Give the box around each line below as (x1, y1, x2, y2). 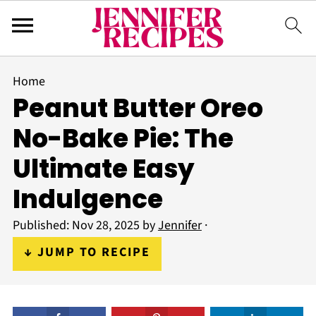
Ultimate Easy (12, 151, 195, 187)
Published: (12, 217, 72, 234)
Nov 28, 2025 (71, 217, 140, 234)
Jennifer (157, 217, 202, 234)
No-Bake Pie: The (12, 121, 233, 157)
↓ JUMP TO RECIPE (23, 243, 150, 261)
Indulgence (12, 181, 163, 217)
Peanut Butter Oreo (12, 90, 263, 126)
